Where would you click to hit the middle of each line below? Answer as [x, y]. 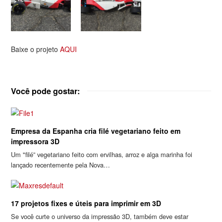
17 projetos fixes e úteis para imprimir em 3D [86, 203]
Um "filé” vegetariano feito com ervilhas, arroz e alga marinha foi [102, 155]
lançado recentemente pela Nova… [61, 165]
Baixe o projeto [36, 49]
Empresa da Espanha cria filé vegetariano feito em [96, 131]
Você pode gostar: [46, 91]
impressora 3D [35, 141]
